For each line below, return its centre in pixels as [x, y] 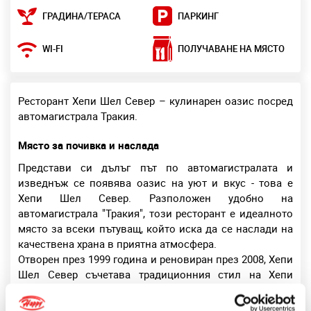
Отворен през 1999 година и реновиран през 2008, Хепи [155, 259]
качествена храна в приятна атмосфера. [117, 244]
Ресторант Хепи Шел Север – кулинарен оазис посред [155, 101]
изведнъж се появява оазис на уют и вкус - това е [155, 183]
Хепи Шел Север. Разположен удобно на [155, 198]
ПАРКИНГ [199, 16]
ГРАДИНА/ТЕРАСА [82, 16]
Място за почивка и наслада [89, 145]
